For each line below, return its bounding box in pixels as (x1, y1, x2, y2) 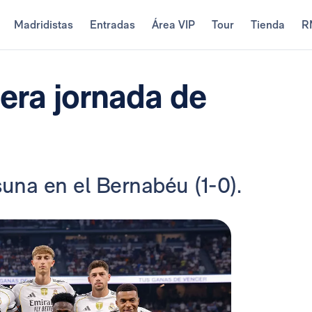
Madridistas (13, 18, 73, 31)
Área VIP (151, 18, 195, 31)
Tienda (250, 18, 285, 31)
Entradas (89, 18, 135, 31)
